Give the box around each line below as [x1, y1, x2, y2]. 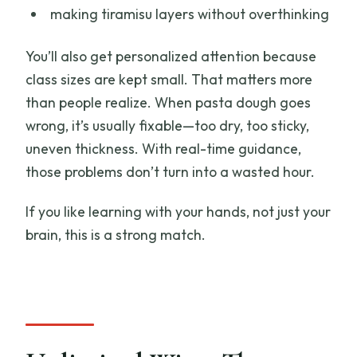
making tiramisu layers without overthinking [49, 5, 329, 24]
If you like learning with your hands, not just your [25, 202, 331, 221]
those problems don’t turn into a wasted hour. [25, 162, 316, 181]
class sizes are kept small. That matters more [25, 69, 313, 88]
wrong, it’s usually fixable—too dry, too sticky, [25, 116, 310, 135]
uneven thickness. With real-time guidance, [25, 139, 302, 158]
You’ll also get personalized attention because [25, 46, 317, 65]
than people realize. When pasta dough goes [25, 92, 312, 112]
